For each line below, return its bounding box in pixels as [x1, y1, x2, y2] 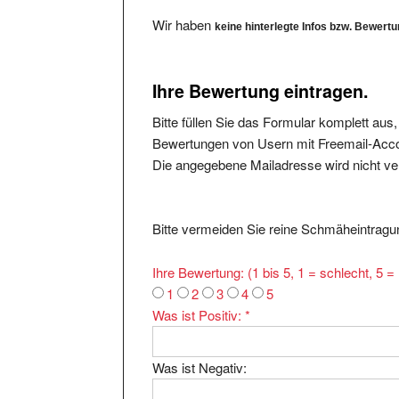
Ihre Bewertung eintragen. [152, 61, 369, 87]
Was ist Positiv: [152, 289, 246, 308]
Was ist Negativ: [152, 341, 248, 361]
